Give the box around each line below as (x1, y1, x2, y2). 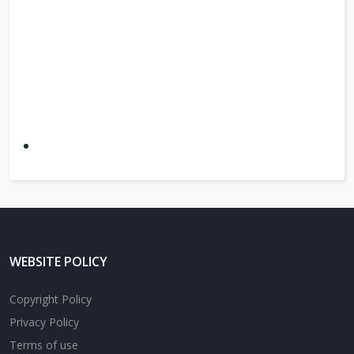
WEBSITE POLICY (9, 253, 107, 270)
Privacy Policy (9, 314, 79, 330)
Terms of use (9, 337, 78, 352)
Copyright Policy (9, 292, 92, 307)
